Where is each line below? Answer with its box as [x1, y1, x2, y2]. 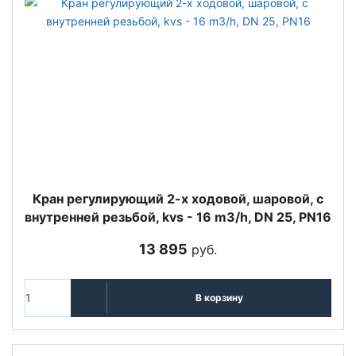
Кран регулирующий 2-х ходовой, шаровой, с [33, 190, 323, 207]
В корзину [195, 292, 243, 304]
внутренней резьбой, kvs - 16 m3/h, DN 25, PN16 [25, 208, 331, 225]
